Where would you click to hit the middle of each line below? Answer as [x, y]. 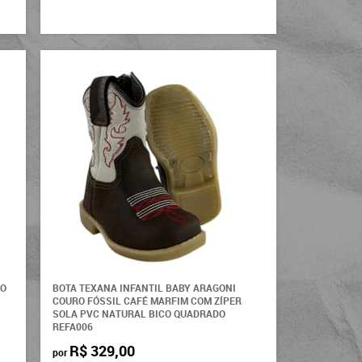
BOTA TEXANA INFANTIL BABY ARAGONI [145, 288]
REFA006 [73, 327]
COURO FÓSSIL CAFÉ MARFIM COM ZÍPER [147, 301]
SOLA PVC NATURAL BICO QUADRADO [139, 314]
